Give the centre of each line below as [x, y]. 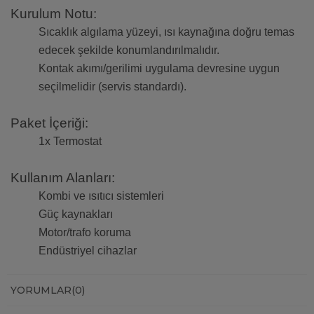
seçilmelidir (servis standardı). [112, 87]
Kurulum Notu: [54, 14]
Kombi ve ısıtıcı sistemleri [101, 196]
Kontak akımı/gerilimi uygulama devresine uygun [159, 69]
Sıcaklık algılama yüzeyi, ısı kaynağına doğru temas [166, 32]
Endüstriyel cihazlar [88, 251]
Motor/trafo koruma [85, 233]
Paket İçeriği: [49, 123]
